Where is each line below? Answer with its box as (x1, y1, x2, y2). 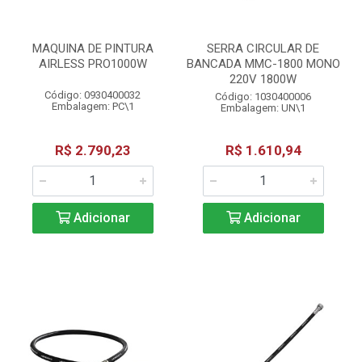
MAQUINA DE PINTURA (32, 41, 154, 56)
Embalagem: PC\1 (51, 100, 134, 112)
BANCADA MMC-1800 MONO (186, 57, 340, 71)
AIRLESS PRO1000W (38, 57, 147, 71)
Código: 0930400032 (44, 89, 141, 101)
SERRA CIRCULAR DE (207, 41, 319, 56)
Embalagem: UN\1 (221, 102, 305, 114)
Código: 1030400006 (215, 90, 311, 103)
